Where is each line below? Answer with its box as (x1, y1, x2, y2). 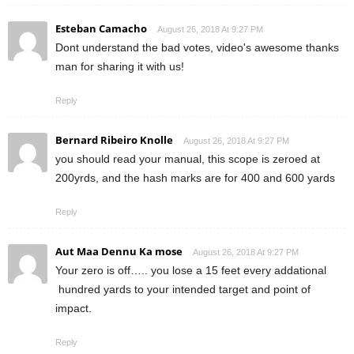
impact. (55, 302, 95, 315)
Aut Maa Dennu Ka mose (55, 244, 183, 259)
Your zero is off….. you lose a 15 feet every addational (55, 264, 326, 277)
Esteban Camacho (55, 21, 147, 36)
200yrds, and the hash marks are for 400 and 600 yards (55, 171, 335, 185)
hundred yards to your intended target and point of (55, 283, 311, 296)
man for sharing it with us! (55, 60, 184, 73)
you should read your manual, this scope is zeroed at (55, 153, 320, 166)
